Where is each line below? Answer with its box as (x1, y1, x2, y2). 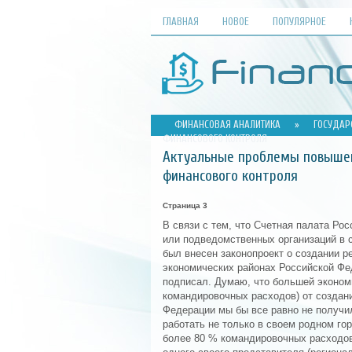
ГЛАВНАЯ (163, 16, 199, 27)
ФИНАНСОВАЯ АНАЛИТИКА (174, 119, 280, 130)
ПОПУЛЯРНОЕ (273, 16, 326, 27)
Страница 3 (163, 201, 207, 210)
